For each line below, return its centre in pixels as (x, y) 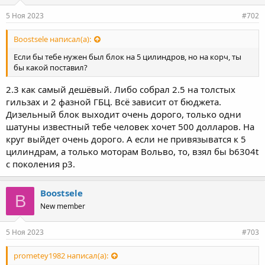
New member (63, 206)
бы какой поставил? (51, 67)
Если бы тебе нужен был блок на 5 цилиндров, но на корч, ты (127, 56)
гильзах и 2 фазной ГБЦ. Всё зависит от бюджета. (114, 102)
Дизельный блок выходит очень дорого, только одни (124, 114)
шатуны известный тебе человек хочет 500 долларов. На (130, 127)
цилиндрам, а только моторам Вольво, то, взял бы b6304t (132, 151)
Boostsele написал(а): (52, 39)
